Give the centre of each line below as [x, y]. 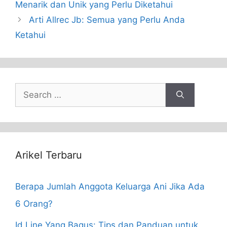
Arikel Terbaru [49, 155]
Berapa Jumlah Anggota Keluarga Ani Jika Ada [110, 186]
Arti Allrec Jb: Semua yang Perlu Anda [107, 20]
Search [29, 91]
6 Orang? [34, 203]
